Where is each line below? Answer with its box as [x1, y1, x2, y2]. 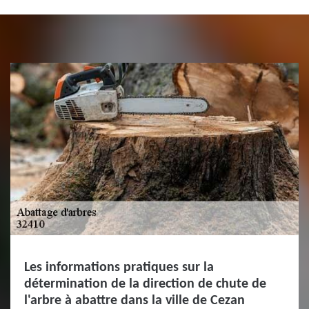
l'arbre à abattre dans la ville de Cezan [24, 293, 245, 308]
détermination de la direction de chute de [24, 277, 266, 291]
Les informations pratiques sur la [24, 260, 214, 275]
